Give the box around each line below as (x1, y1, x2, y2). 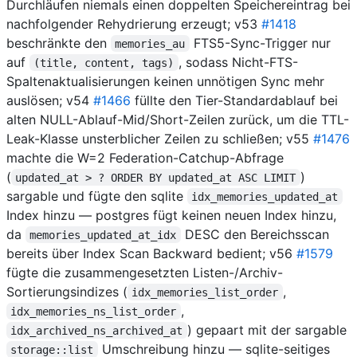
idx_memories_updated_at (191, 190, 339, 203)
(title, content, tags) (33, 56, 175, 69)
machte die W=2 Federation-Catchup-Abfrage (6, 149, 284, 166)
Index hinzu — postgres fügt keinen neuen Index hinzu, (6, 206, 336, 223)
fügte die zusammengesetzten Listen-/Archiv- (6, 264, 283, 280)
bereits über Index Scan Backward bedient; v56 (6, 245, 296, 261)
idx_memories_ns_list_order (10, 304, 177, 318)
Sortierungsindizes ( (6, 283, 127, 300)
